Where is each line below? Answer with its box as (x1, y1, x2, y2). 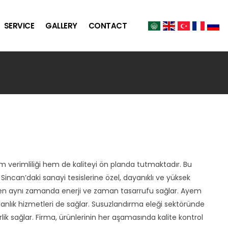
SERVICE (4, 20, 34, 31)
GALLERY (45, 20, 77, 31)
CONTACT (88, 20, 127, 31)
